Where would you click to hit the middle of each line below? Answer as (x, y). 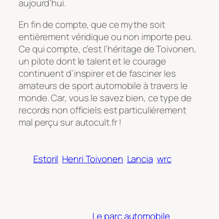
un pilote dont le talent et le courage (93, 61)
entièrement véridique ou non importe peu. (106, 36)
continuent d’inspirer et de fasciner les (97, 73)
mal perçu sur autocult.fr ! (70, 122)
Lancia (140, 159)
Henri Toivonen (93, 159)
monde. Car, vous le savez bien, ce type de (105, 98)
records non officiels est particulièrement (102, 110)
